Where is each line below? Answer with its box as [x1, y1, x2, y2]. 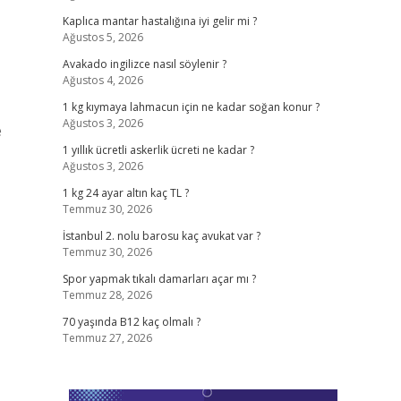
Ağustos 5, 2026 [62, 30, 143, 45]
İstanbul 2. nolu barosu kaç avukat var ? [62, 228, 260, 243]
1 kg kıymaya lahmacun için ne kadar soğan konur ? [62, 99, 320, 115]
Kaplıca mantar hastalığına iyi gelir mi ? [62, 13, 257, 29]
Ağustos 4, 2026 [62, 73, 143, 88]
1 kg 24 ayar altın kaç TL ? [62, 185, 189, 200]
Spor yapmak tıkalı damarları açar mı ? [62, 271, 256, 286]
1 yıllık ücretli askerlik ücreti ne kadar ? [62, 142, 254, 158]
